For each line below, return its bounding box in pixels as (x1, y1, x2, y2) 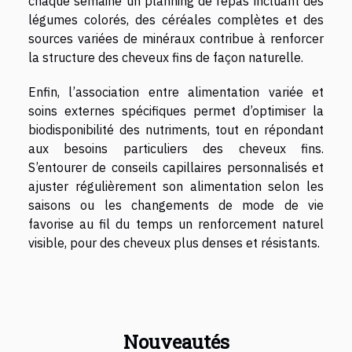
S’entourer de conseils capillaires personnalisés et (28, 159, 324, 175)
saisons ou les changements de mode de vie (28, 196, 324, 213)
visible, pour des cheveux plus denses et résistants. (28, 234, 320, 251)
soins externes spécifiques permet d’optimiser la (28, 102, 324, 119)
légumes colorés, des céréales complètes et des (28, 11, 324, 27)
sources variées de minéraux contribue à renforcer (28, 30, 324, 46)
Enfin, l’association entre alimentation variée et (28, 83, 324, 100)
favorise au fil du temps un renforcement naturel (28, 215, 324, 232)
